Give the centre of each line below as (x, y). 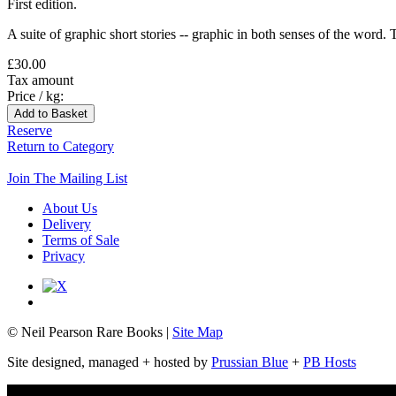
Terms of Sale (81, 240)
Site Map (198, 331)
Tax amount (40, 80)
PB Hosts (330, 362)
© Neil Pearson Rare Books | (90, 331)
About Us (70, 208)
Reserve (30, 130)
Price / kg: (35, 95)
